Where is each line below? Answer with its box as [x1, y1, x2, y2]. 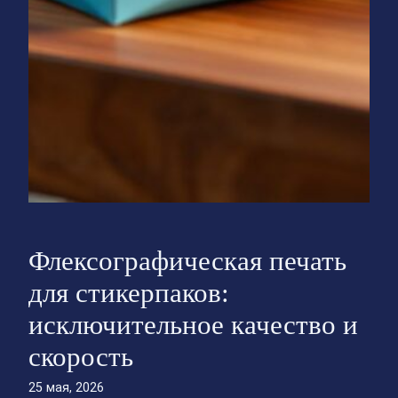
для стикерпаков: [28, 278, 229, 308]
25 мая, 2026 [28, 380, 104, 394]
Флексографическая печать [28, 246, 346, 276]
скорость [28, 342, 133, 372]
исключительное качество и [28, 310, 358, 340]
